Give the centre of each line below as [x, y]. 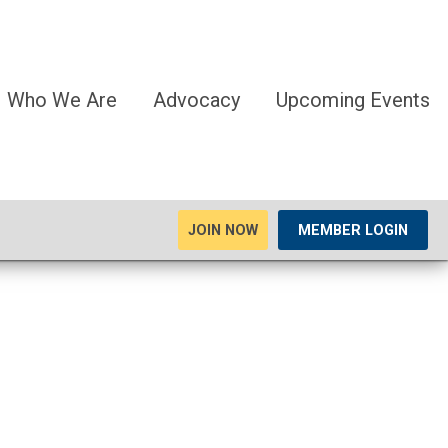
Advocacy [196, 100]
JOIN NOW [223, 230]
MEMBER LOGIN [353, 230]
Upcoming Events [353, 100]
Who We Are [62, 100]
